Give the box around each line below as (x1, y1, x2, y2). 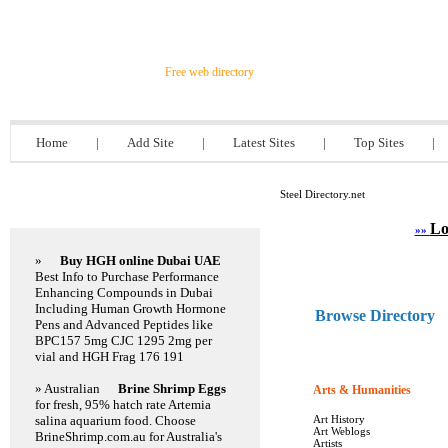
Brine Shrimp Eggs (118, 381, 226, 396)
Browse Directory (315, 307, 435, 324)
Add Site (127, 135, 174, 150)
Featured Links (25, 200, 111, 215)
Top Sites (354, 135, 404, 150)
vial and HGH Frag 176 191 (35, 349, 184, 364)
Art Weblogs (313, 425, 370, 437)
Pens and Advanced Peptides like (35, 317, 213, 332)
